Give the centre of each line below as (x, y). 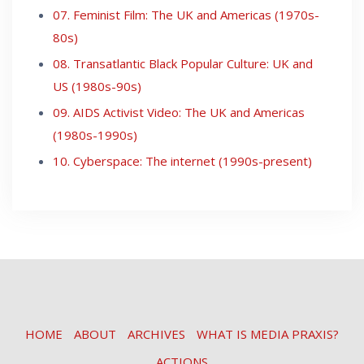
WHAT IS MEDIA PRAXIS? (268, 334)
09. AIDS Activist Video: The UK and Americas (179, 112)
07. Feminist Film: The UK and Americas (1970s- (186, 14)
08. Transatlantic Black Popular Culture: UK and (183, 63)
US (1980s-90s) (97, 86)
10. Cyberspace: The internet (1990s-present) (182, 160)
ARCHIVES (156, 334)
